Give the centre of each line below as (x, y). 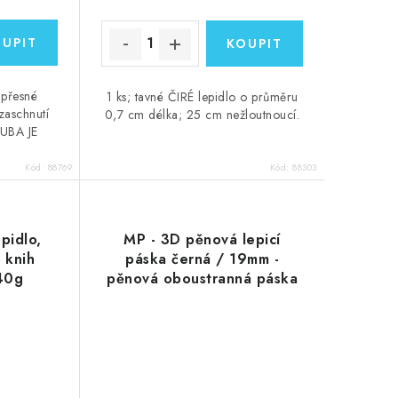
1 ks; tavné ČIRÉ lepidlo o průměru (202, 96)
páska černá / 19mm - (203, 259)
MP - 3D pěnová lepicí (202, 240)
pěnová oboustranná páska (203, 279)
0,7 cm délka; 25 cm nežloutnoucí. (202, 114)
